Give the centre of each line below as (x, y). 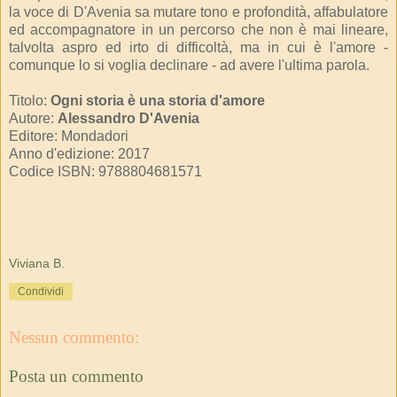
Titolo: (30, 100)
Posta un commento (76, 376)
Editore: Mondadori (69, 136)
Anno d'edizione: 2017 (79, 153)
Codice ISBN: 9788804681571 (105, 171)
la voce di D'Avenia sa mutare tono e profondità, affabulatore (198, 12)
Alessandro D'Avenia (128, 118)
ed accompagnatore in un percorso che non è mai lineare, (198, 29)
